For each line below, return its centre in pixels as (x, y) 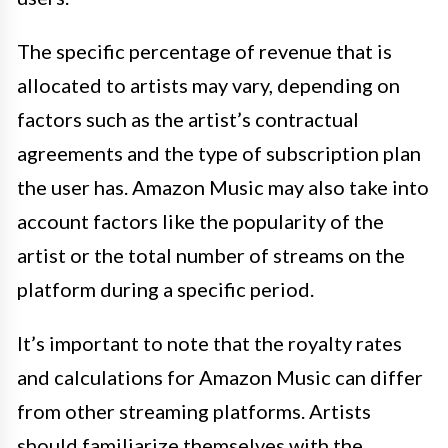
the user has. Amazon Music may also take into (223, 187)
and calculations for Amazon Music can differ (220, 377)
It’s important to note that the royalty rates (209, 343)
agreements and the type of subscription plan (219, 153)
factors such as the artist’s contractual (188, 119)
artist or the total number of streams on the (211, 255)
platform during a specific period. (165, 289)
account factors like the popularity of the (200, 221)
